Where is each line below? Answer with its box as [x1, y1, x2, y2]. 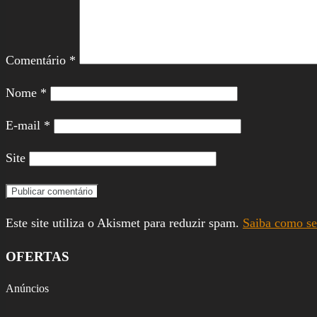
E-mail [6, 117, 44, 132]
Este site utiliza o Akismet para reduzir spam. [6, 215, 243, 230]
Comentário [6, 52, 69, 67]
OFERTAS [6, 248, 69, 264]
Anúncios [6, 282, 49, 295]
